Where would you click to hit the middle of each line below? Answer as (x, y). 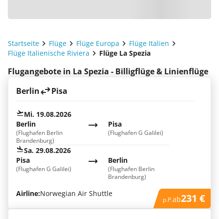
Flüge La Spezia (125, 53)
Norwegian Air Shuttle (76, 193)
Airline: (28, 193)
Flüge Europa (98, 43)
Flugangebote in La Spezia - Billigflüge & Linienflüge (108, 71)
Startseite (23, 43)
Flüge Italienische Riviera (49, 53)
